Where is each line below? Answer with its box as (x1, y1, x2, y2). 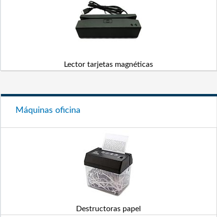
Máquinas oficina (15, 106, 80, 115)
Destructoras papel (76, 205, 141, 213)
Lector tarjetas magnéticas (64, 61, 153, 68)
